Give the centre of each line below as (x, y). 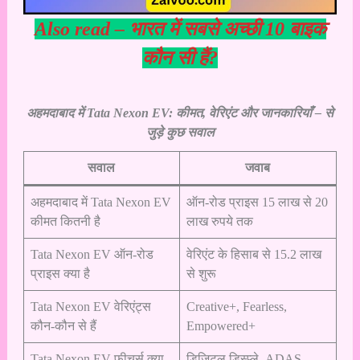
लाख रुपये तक (219, 221)
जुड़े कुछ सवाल (180, 132)
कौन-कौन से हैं (63, 325)
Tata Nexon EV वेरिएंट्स (90, 306)
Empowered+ (221, 325)
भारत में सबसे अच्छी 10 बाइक (227, 29)
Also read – (82, 29)
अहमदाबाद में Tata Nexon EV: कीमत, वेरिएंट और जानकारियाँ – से (180, 112)
